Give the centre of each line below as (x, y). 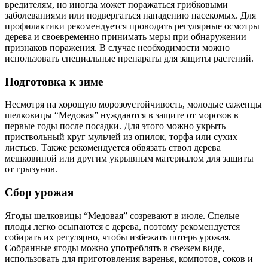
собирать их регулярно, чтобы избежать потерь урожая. (118, 237)
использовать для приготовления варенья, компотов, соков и (129, 258)
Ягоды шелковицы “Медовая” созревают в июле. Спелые (122, 215)
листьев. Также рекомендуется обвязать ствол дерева (113, 148)
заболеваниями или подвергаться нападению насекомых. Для (130, 15)
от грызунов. (31, 169)
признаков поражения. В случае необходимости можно (117, 47)
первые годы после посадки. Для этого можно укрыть (115, 126)
